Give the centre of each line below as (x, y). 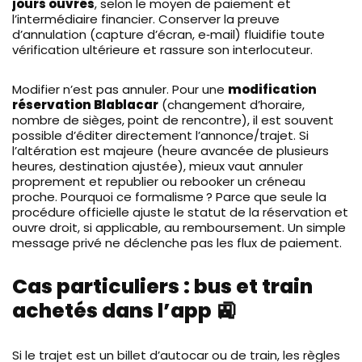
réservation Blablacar (85, 104)
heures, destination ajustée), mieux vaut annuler (158, 166)
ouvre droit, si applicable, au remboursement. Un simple (179, 227)
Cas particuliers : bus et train (162, 286)
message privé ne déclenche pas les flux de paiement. (177, 242)
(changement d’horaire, (232, 104)
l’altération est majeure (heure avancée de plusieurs (170, 150)
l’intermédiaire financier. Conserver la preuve (146, 19)
